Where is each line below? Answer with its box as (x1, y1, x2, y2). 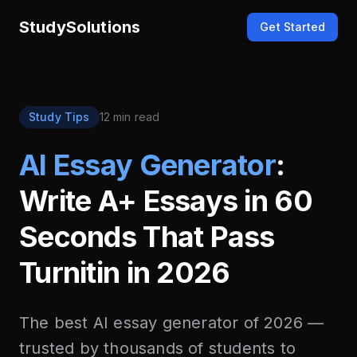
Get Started (260, 20, 325, 33)
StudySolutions (19, 18, 141, 37)
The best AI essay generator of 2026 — (19, 313, 324, 332)
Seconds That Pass (19, 219, 275, 254)
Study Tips (29, 110, 90, 124)
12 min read (99, 110, 160, 124)
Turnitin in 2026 (19, 255, 230, 290)
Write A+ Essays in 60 (19, 183, 312, 218)
